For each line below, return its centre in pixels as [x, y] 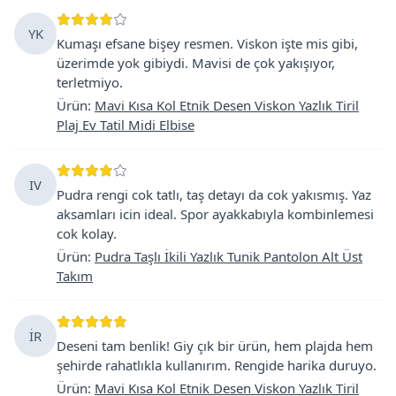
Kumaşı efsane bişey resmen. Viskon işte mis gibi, [207, 43]
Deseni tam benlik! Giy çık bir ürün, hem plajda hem [215, 345]
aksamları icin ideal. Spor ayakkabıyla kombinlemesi [215, 213]
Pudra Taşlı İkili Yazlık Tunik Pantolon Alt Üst [228, 256]
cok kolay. [87, 233]
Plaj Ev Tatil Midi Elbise [126, 124]
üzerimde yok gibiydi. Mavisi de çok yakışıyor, [196, 62]
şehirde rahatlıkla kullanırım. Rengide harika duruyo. [217, 365]
